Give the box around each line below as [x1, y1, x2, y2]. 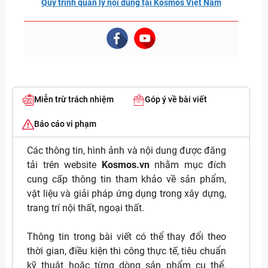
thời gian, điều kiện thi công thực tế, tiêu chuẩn [27, 245, 226, 257]
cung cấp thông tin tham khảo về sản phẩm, [27, 173, 226, 185]
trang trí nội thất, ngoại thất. [27, 202, 144, 214]
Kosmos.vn [101, 159, 150, 171]
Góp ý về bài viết [145, 95, 207, 105]
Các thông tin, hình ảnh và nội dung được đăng [27, 145, 226, 157]
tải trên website [27, 159, 102, 171]
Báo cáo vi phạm [34, 119, 96, 129]
